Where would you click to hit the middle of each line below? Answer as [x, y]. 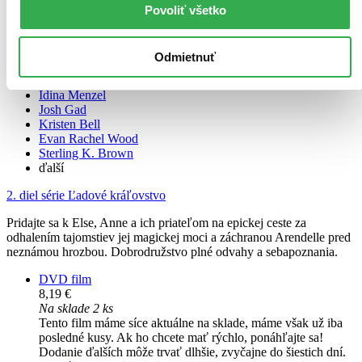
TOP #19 [30, 53]
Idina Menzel [72, 95]
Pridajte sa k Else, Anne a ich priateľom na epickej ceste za [156, 223]
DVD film [65, 280]
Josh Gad [63, 110]
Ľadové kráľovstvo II [61, 68]
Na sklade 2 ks [76, 309]
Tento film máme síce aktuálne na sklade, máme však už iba [191, 323]
